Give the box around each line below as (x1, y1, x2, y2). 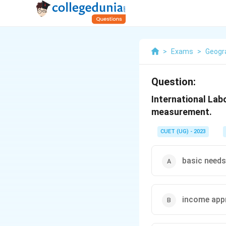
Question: (151, 76, 196, 88)
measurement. (151, 106, 212, 117)
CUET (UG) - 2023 (160, 128, 206, 135)
